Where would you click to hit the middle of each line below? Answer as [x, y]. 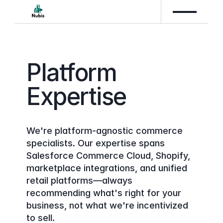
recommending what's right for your [104, 193]
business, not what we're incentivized [107, 205]
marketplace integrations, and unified [107, 168]
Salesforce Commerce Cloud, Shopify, [108, 155]
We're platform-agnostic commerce [105, 130]
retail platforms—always [79, 180]
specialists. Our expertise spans [96, 143]
